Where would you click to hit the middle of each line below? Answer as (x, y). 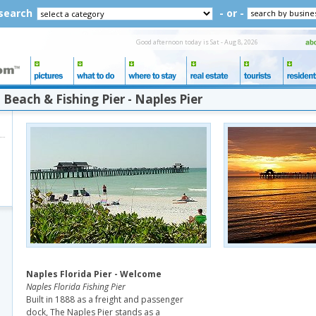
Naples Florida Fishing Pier (76, 287)
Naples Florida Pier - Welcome (94, 274)
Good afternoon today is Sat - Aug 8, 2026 (197, 42)
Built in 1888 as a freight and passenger (105, 299)
